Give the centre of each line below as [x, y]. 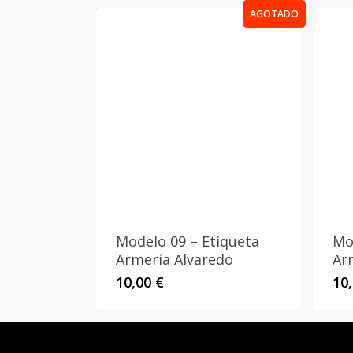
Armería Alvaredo [175, 259]
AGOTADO [274, 13]
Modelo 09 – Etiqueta [188, 241]
